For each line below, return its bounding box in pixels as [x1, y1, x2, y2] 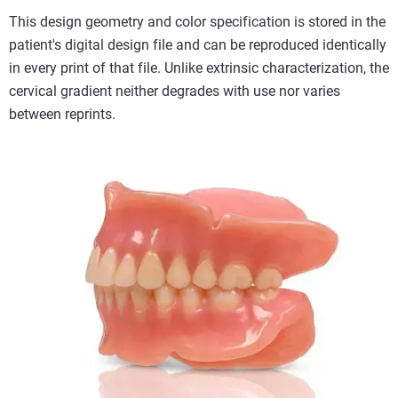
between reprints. [9, 105, 115, 123]
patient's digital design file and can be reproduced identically [9, 36, 386, 53]
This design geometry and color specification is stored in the [9, 12, 386, 30]
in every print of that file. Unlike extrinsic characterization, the [9, 59, 389, 76]
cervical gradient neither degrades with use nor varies [9, 82, 340, 99]
